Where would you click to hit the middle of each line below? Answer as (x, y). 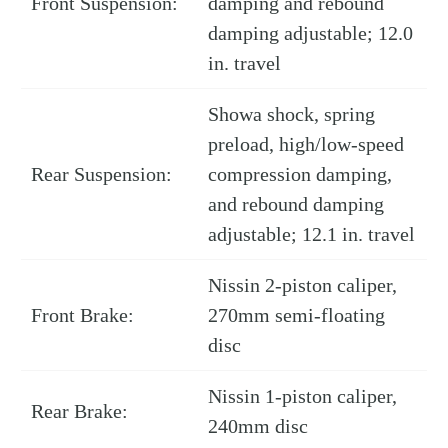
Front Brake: (82, 315)
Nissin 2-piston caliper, (302, 285)
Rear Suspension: (101, 174)
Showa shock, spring (291, 114)
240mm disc (258, 426)
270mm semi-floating (296, 315)
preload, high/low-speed (306, 144)
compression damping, (300, 174)
